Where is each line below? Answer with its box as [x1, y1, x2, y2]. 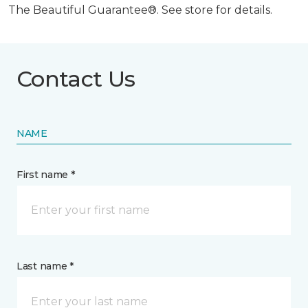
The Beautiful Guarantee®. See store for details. [8, 3, 272, 16]
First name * [16, 168, 75, 181]
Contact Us [16, 65, 135, 92]
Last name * [16, 259, 74, 272]
